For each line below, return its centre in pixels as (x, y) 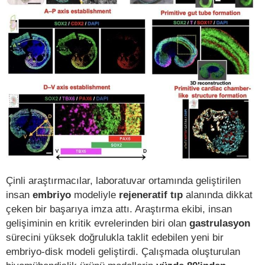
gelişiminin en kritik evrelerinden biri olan (98, 223)
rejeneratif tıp (151, 194)
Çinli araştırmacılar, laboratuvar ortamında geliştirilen (123, 180)
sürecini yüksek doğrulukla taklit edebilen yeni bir (115, 237)
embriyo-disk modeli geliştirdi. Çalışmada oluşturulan (123, 251)
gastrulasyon (220, 223)
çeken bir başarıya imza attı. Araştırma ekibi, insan (119, 209)
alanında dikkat (218, 194)
